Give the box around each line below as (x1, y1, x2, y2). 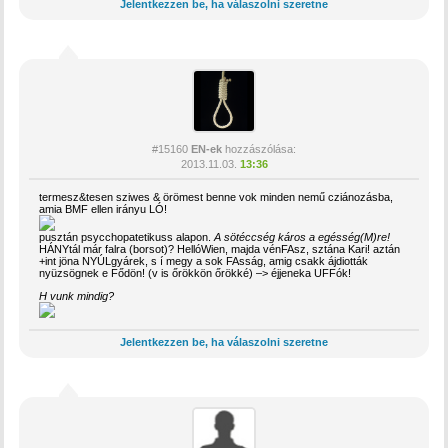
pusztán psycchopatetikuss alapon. (39, 230, 215, 243)
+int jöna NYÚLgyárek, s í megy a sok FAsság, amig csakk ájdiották (39, 254, 369, 267)
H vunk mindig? (39, 289, 115, 302)
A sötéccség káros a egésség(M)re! (214, 230, 391, 243)
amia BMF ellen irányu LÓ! (39, 202, 168, 215)
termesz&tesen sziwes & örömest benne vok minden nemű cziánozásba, (39, 190, 394, 203)
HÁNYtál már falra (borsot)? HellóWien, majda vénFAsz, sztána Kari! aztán (39, 242, 401, 255)
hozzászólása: (222, 142, 296, 155)
